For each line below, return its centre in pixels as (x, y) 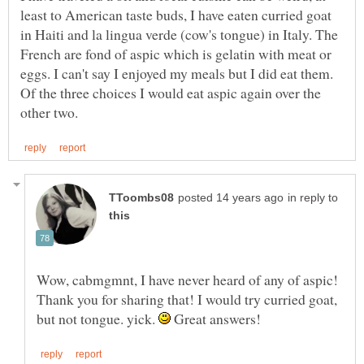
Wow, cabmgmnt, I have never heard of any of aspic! (187, 279)
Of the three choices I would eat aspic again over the (171, 92)
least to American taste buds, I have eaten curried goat (176, 14)
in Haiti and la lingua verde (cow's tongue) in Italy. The (179, 34)
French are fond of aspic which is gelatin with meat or (176, 53)
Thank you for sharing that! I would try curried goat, (187, 299)
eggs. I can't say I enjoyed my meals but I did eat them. (177, 73)
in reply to (313, 197)
